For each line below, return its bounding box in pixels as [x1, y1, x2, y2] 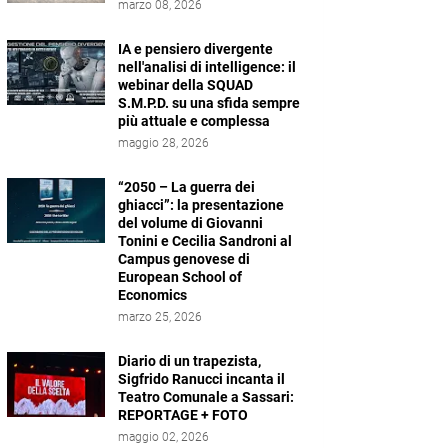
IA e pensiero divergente [118, 41, 273, 57]
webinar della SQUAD [118, 77, 253, 93]
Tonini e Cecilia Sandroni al [118, 233, 292, 249]
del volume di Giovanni [118, 215, 263, 231]
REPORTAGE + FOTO [118, 407, 248, 423]
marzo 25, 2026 [118, 310, 202, 324]
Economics [118, 287, 187, 303]
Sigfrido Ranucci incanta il [118, 371, 285, 387]
